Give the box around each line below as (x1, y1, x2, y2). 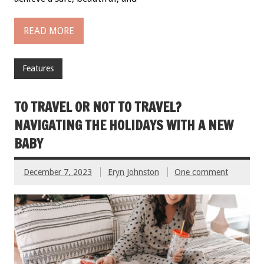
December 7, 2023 (24, 167, 92, 177)
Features (22, 64, 54, 74)
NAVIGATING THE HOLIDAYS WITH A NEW (14, 115, 233, 134)
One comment (174, 167, 229, 177)
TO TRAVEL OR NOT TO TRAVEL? (14, 97, 181, 116)
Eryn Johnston (107, 167, 159, 177)
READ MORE (24, 25, 74, 37)
